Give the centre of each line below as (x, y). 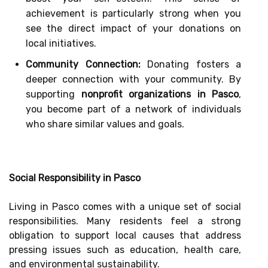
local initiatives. (61, 43)
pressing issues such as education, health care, (125, 250)
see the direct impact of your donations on (133, 28)
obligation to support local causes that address (125, 235)
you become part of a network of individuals (133, 109)
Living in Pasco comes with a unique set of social (125, 207)
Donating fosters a (191, 64)
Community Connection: (83, 64)
